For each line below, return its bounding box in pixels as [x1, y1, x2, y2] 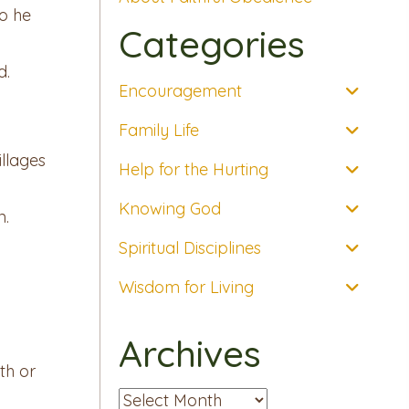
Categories [118, 21, 305, 68]
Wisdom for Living [118, 277, 254, 299]
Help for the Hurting [118, 159, 268, 181]
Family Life [118, 120, 199, 142]
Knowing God [118, 198, 221, 220]
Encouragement [118, 80, 242, 102]
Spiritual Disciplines [118, 237, 261, 259]
